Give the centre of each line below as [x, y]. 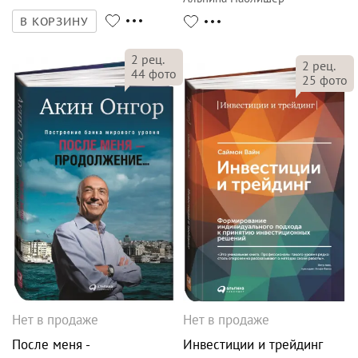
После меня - [51, 345]
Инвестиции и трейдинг [253, 345]
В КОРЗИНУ [54, 21]
